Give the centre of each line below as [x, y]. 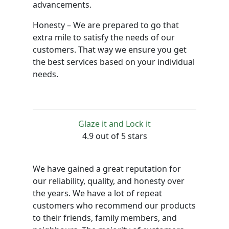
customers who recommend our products [114, 205]
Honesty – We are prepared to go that [106, 25]
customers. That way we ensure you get [110, 50]
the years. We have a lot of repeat [97, 193]
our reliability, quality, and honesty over [109, 181]
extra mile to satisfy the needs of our [104, 37]
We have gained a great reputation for [107, 169]
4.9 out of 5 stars [114, 136]
